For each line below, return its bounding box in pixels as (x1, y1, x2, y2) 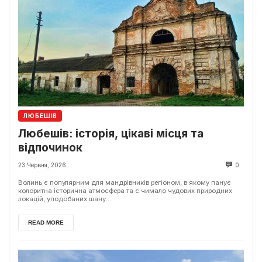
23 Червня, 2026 (18, 161, 66, 169)
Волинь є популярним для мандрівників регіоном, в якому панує (18, 178, 231, 187)
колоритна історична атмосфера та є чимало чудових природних (18, 187, 232, 195)
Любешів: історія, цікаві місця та (18, 127, 204, 141)
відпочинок (18, 141, 82, 155)
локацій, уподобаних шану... (18, 195, 111, 204)
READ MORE (28, 219, 64, 226)
